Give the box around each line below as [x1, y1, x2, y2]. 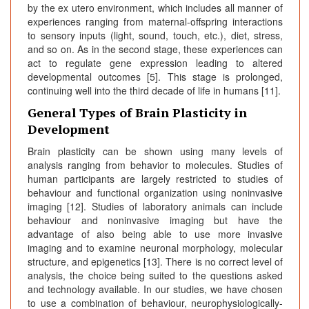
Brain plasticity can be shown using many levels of [28, 144, 283, 159]
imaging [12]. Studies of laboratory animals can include [28, 199, 283, 214]
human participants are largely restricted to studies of [28, 172, 283, 186]
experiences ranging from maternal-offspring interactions [28, 14, 283, 29]
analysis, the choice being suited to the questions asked [28, 268, 283, 283]
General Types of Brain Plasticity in [28, 104, 247, 121]
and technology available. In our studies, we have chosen [28, 282, 283, 297]
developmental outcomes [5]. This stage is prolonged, [28, 70, 283, 84]
